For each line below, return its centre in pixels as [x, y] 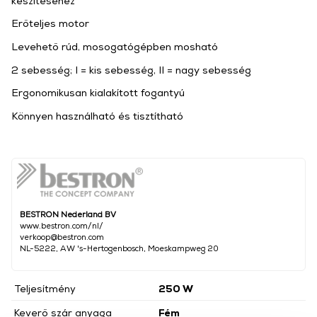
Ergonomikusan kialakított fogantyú [98, 93]
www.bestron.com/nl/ [62, 225]
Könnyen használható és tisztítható [97, 115]
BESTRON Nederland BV [68, 214]
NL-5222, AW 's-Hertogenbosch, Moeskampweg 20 [119, 248]
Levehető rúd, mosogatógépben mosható [115, 46]
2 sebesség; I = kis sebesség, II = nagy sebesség [131, 69]
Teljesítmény [45, 288]
